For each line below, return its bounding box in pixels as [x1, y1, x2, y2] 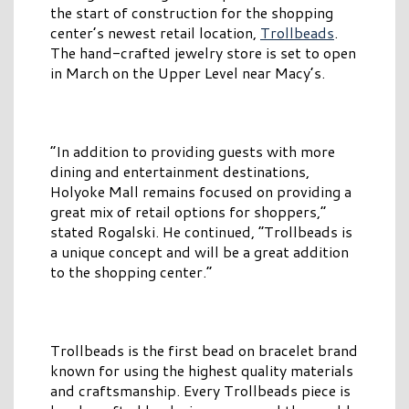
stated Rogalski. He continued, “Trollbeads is [50, 221, 352, 243]
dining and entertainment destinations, [50, 161, 309, 183]
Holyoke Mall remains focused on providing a [50, 181, 351, 203]
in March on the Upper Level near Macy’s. [50, 62, 325, 84]
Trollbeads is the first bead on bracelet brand [50, 340, 358, 362]
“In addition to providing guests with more [50, 141, 335, 163]
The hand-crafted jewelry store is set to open [50, 42, 356, 64]
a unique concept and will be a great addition [50, 241, 349, 263]
